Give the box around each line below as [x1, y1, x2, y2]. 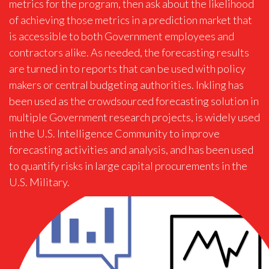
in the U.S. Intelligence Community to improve [9, 127, 220, 140]
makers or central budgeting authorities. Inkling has [9, 78, 244, 91]
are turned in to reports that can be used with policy [9, 62, 246, 75]
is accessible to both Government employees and [9, 29, 234, 43]
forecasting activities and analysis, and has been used [9, 143, 253, 156]
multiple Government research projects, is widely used [9, 110, 260, 124]
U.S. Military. [9, 175, 70, 189]
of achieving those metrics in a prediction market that [9, 13, 252, 26]
